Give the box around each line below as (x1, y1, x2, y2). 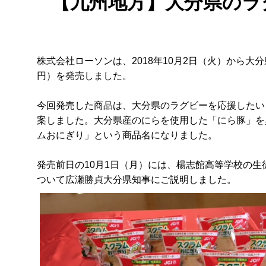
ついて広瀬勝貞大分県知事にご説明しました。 (37, 175, 236, 185)
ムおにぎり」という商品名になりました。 (37, 130, 217, 140)
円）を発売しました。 (37, 71, 132, 81)
